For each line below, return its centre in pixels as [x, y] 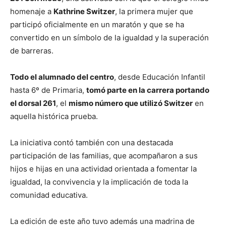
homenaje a [32, 11]
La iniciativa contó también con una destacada [92, 143]
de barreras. [32, 51]
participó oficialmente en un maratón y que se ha [97, 24]
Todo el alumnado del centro [62, 77]
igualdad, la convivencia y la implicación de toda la [99, 182]
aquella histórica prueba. [54, 116]
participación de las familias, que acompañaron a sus [104, 156]
